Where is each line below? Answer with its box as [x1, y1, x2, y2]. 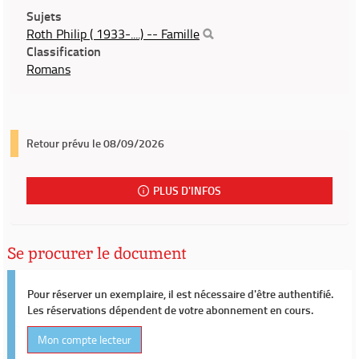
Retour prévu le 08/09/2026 [26, 135, 164, 151]
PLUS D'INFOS [153, 183, 222, 198]
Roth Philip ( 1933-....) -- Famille [26, 25, 200, 42]
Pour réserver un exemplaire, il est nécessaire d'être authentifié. [27, 286, 333, 301]
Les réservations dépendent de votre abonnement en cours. [27, 302, 313, 317]
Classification [26, 42, 101, 60]
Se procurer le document [7, 243, 187, 264]
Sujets [26, 6, 62, 25]
